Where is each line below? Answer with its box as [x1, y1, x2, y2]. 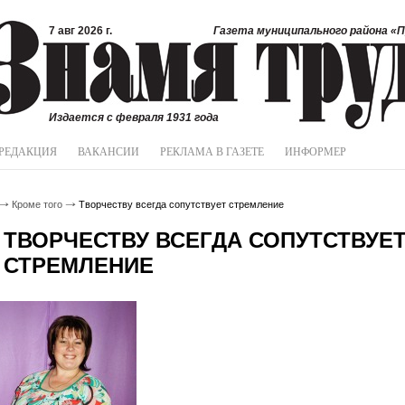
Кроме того [12, 199, 62, 210]
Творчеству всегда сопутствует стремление [76, 199, 284, 210]
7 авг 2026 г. [49, 24, 112, 37]
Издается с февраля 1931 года [49, 111, 219, 124]
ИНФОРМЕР [285, 146, 346, 158]
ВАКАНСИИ [78, 146, 139, 158]
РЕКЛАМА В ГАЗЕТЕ [160, 146, 264, 158]
